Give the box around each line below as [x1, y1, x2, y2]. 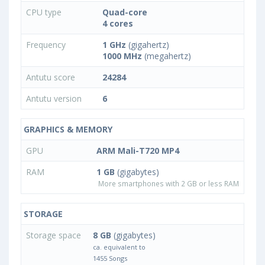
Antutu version [26, 93, 82, 105]
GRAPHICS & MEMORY [21, 124, 112, 135]
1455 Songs [93, 254, 127, 263]
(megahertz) [142, 50, 191, 62]
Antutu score [26, 72, 77, 83]
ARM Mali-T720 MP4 [96, 145, 179, 157]
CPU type [26, 7, 64, 18]
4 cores [102, 18, 133, 30]
